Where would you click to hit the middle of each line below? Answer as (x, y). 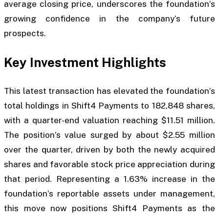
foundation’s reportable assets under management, (109, 194)
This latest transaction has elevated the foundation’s (109, 91)
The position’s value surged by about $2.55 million (109, 135)
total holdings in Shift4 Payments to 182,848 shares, (109, 106)
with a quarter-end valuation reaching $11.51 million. (109, 120)
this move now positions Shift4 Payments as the (109, 208)
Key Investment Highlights (85, 62)
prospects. (25, 33)
